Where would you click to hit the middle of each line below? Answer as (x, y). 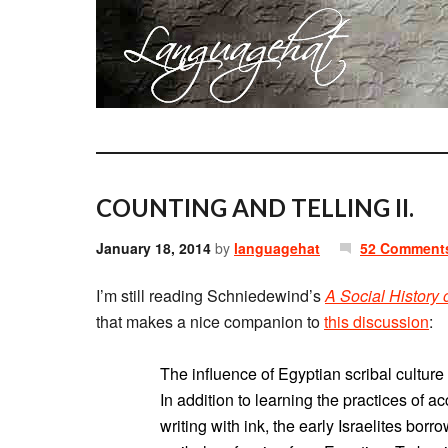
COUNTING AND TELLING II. (255, 207)
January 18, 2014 (153, 248)
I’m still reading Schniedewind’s (210, 295)
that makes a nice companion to (210, 321)
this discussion (376, 321)
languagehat (277, 248)
